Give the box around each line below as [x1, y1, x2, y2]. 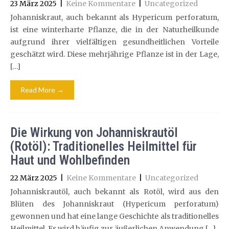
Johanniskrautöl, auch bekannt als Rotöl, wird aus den [10, 187, 219, 196]
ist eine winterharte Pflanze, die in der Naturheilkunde [10, 25, 219, 34]
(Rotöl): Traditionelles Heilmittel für [10, 139, 197, 154]
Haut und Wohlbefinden [10, 153, 130, 168]
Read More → [20, 85, 64, 94]
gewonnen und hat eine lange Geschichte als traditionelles [10, 212, 219, 221]
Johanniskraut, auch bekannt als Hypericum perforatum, [10, 13, 219, 22]
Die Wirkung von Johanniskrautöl [10, 125, 178, 140]
